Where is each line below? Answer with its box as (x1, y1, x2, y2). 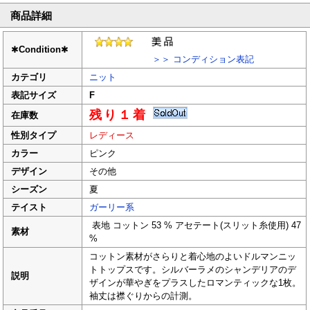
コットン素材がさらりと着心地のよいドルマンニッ (89, 251, 297, 262)
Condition (19, 44, 62, 55)
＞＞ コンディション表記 (89, 54, 255, 65)
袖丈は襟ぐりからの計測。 (89, 291, 198, 302)
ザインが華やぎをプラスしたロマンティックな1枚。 (89, 277, 302, 289)
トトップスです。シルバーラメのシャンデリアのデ (89, 264, 297, 275)
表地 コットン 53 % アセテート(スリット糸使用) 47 (89, 220, 302, 231)
